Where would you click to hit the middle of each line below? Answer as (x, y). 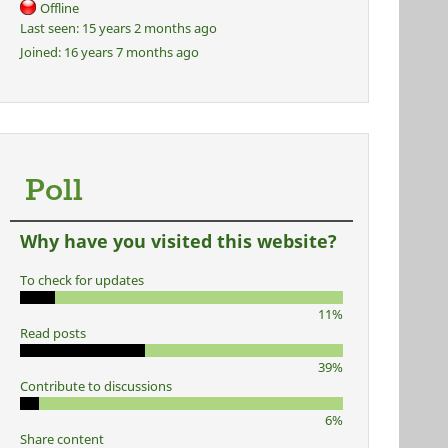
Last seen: (49, 28)
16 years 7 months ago (129, 52)
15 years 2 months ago (147, 28)
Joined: (40, 52)
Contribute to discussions (95, 386)
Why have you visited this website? (178, 241)
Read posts (52, 333)
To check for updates (81, 280)
